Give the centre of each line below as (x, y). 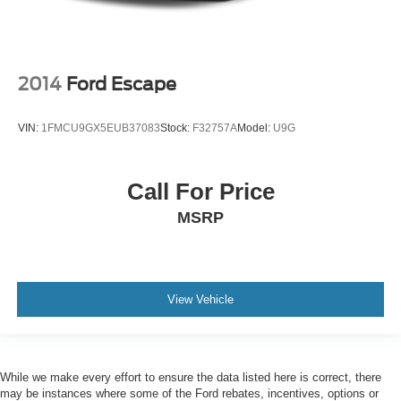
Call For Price (200, 191)
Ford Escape (121, 85)
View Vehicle (200, 300)
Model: (255, 128)
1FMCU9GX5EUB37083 (101, 128)
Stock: (176, 128)
